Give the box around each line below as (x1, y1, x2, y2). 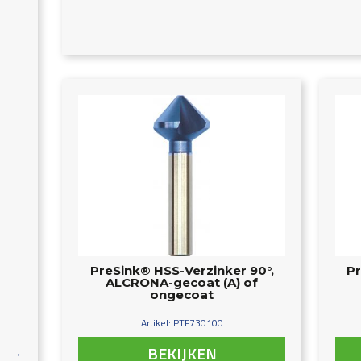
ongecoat (150, 287, 214, 302)
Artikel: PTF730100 (140, 315, 223, 330)
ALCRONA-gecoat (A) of (106, 275, 259, 290)
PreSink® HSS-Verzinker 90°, (89, 263, 274, 278)
